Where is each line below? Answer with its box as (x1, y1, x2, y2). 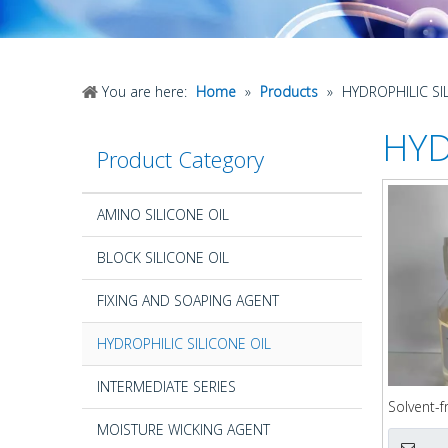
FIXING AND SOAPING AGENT (97, 290, 279, 310)
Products (260, 81, 318, 101)
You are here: (102, 81, 187, 101)
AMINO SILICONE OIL (97, 204, 229, 224)
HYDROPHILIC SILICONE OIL (97, 333, 271, 353)
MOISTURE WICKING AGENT (97, 419, 270, 439)
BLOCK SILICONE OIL (97, 247, 229, 267)
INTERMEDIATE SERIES (97, 376, 236, 396)
